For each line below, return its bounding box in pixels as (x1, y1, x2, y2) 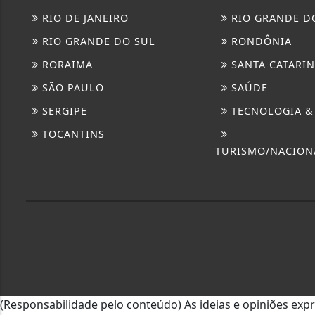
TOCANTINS (39, 127, 105, 141)
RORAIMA (39, 57, 93, 71)
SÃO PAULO (39, 80, 104, 94)
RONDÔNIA (227, 34, 292, 48)
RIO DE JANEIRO (39, 11, 129, 25)
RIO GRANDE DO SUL (39, 34, 155, 48)
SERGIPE (39, 103, 87, 117)
